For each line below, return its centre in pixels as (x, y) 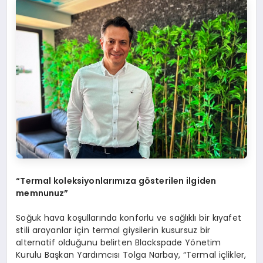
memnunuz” (42, 193)
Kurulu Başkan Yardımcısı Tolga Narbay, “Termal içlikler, (131, 255)
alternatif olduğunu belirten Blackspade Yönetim (119, 243)
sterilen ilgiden (183, 181)
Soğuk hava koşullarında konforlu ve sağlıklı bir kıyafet (129, 218)
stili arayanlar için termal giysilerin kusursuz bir (113, 230)
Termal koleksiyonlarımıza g (82, 181)
